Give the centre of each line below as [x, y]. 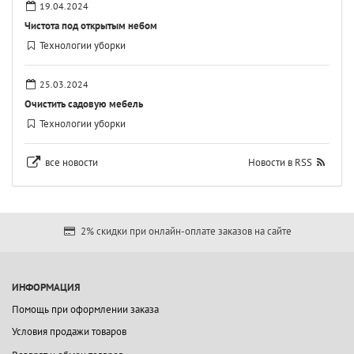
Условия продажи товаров [69, 331]
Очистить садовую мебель [84, 104]
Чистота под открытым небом [91, 26]
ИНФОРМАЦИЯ [46, 287]
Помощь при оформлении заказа [85, 309]
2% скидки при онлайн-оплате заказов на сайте [185, 231]
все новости [71, 162]
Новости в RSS [280, 162]
